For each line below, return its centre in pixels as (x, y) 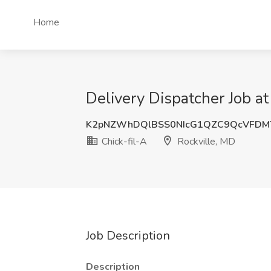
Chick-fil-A (123, 142)
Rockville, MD (205, 142)
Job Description (128, 236)
